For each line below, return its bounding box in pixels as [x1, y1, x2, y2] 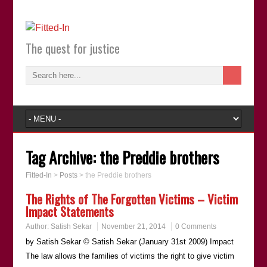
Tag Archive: [25, 145, 100, 169]
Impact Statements [25, 202, 114, 221]
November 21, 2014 [101, 222, 166, 231]
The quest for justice [25, 39, 120, 57]
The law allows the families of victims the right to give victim [25, 252, 234, 260]
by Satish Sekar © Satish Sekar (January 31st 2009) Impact [25, 237, 234, 246]
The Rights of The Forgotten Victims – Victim [25, 190, 238, 208]
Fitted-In [25, 171, 52, 179]
